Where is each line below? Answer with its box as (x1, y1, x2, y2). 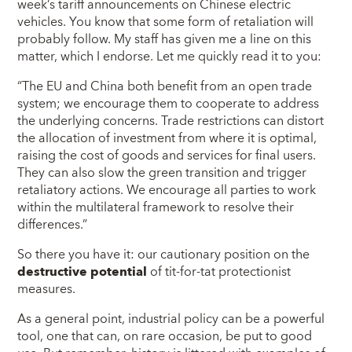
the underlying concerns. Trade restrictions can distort (17, 109, 324, 132)
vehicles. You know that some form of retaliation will (17, 10, 314, 33)
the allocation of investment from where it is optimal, (17, 126, 317, 149)
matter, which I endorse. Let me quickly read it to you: (17, 45, 322, 68)
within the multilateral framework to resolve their (17, 196, 295, 218)
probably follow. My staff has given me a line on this (17, 27, 312, 50)
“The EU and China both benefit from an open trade (17, 75, 313, 97)
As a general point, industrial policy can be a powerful (17, 308, 325, 331)
